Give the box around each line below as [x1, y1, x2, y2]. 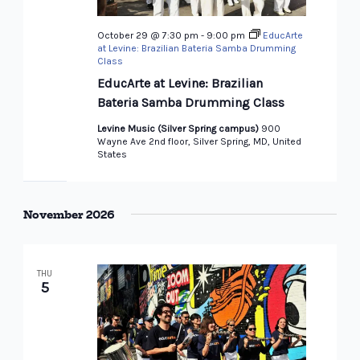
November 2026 [22, 207, 115, 223]
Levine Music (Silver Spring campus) [96, 123, 261, 135]
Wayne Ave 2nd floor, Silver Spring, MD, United [96, 136, 301, 148]
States [96, 149, 127, 161]
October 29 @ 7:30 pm [96, 30, 198, 42]
